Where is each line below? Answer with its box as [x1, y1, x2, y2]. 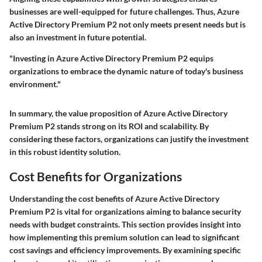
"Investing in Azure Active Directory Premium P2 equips [9, 53, 213, 64]
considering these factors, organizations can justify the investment [9, 134, 249, 144]
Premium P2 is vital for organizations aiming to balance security [9, 206, 241, 216]
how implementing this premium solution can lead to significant [9, 232, 239, 242]
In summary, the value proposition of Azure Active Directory [9, 108, 227, 119]
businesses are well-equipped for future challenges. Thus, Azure [9, 6, 239, 17]
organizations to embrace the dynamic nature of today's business [9, 66, 243, 77]
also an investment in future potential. [9, 32, 146, 43]
